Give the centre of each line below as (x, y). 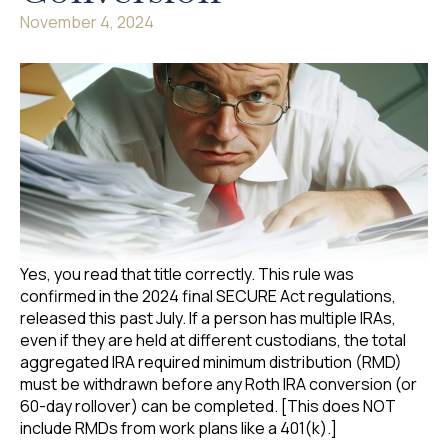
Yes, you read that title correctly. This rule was (187, 274)
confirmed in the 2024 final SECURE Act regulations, (208, 296)
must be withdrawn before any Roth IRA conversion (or (218, 384)
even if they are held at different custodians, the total (213, 340)
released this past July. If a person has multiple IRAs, (208, 318)
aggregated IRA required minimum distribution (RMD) (211, 362)
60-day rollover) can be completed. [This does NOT (208, 406)
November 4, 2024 (87, 22)
